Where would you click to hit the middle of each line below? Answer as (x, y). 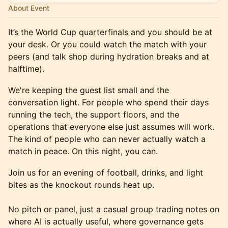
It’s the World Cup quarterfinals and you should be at (110, 32)
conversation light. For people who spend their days (108, 102)
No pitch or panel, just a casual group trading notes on (114, 209)
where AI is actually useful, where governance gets (106, 221)
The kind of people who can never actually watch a (107, 139)
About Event (29, 8)
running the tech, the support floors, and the (94, 115)
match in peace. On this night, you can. (83, 151)
